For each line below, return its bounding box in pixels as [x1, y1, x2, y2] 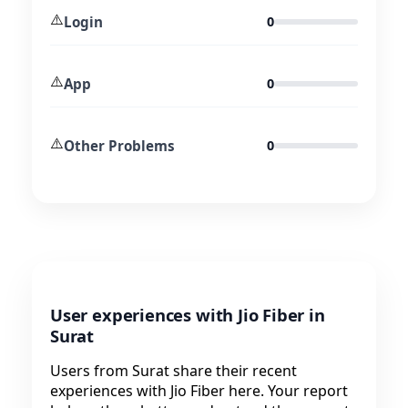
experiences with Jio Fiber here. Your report [50, 381, 348, 402]
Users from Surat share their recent [50, 361, 297, 382]
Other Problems [64, 136, 175, 155]
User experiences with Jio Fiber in [50, 303, 325, 327]
